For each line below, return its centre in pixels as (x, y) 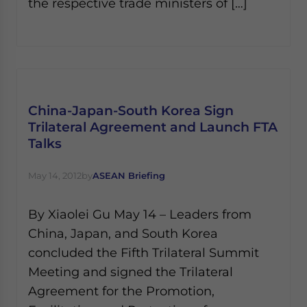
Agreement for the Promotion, (121, 291)
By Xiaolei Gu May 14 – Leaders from (140, 214)
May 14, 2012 (55, 175)
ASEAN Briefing (129, 175)
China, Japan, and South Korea (123, 233)
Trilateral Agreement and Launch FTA (153, 127)
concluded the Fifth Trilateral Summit (144, 253)
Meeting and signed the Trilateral (131, 272)
